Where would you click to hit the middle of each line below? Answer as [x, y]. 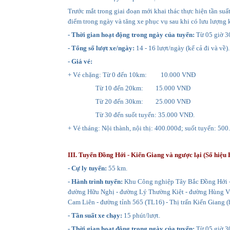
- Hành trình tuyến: [95, 181]
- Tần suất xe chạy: [95, 215]
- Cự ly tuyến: [87, 168]
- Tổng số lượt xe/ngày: [101, 48]
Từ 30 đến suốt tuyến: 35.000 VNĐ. [131, 114]
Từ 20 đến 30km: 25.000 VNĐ [129, 101]
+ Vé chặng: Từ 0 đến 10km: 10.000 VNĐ [132, 74]
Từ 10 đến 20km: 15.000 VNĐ [129, 88]
